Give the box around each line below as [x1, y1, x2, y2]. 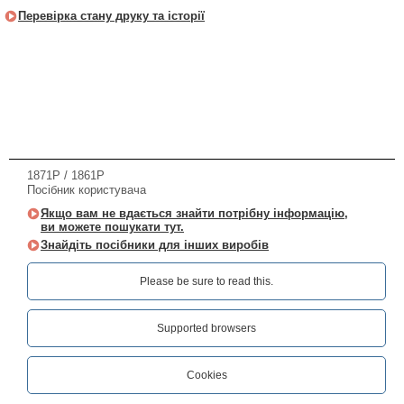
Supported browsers [157, 321, 256, 335]
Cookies [186, 368, 227, 381]
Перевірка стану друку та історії [18, 8, 205, 23]
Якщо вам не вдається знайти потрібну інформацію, [41, 206, 348, 220]
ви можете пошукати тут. [41, 219, 184, 234]
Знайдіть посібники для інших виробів [41, 237, 269, 252]
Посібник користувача [27, 182, 146, 197]
